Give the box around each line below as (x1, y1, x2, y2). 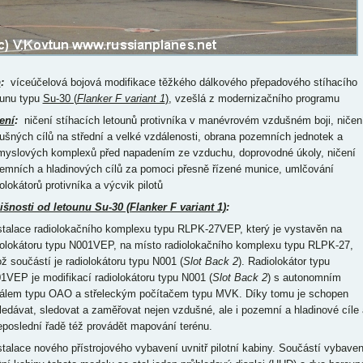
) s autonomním (267, 271, 341, 284)
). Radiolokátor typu (237, 255, 330, 267)
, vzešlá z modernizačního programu (168, 92, 340, 105)
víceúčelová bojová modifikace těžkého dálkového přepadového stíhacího (3, 76, 357, 88)
